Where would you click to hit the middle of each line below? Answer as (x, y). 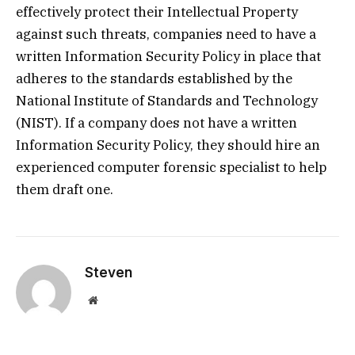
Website (115, 300)
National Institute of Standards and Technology (167, 101)
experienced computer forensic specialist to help (171, 168)
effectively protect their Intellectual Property (157, 12)
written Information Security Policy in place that (168, 57)
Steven (109, 273)
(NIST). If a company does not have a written (157, 123)
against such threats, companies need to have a (166, 34)
